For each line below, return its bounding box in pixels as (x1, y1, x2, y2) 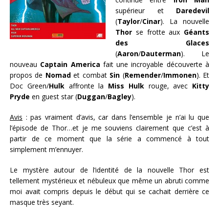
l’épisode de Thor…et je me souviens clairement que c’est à (10, 123, 209, 132)
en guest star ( (30, 91, 77, 101)
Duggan (77, 91, 105, 101)
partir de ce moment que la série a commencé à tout (10, 133, 209, 143)
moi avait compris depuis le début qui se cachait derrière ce (10, 186, 209, 196)
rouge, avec (144, 81, 192, 90)
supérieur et (115, 5, 176, 15)
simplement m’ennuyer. (10, 144, 83, 154)
